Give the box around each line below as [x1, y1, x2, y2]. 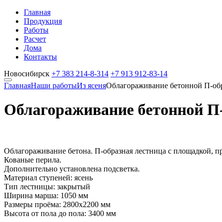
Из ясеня [77, 81, 106, 90]
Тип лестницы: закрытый [4, 182, 90, 191]
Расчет [24, 35, 46, 43]
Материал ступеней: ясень [4, 173, 93, 182]
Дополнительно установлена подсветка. [4, 164, 140, 173]
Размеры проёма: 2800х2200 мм [4, 200, 111, 209]
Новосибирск [4, 69, 50, 78]
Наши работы [31, 81, 77, 90]
